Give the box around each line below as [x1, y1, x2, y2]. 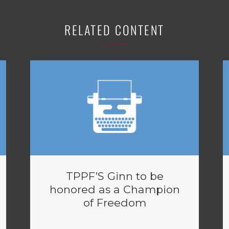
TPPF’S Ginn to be [65, 170, 164, 182]
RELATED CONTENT [64, 20, 165, 39]
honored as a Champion [49, 183, 180, 196]
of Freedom [83, 196, 146, 209]
